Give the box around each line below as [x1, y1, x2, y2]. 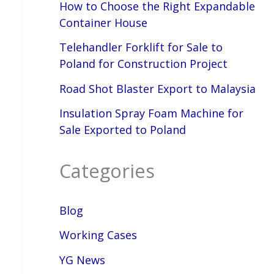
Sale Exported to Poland [59, 122, 186, 138]
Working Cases [59, 228, 137, 243]
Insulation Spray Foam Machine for [59, 106, 243, 121]
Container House [59, 15, 147, 30]
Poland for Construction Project [59, 56, 228, 72]
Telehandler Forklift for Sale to [59, 40, 223, 55]
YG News [59, 252, 105, 267]
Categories [59, 157, 155, 183]
